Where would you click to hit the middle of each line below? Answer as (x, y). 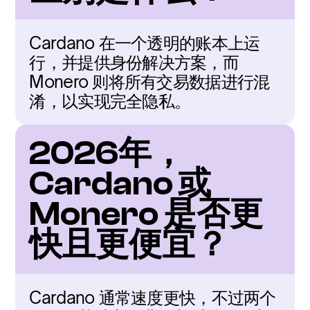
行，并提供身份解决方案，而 (134, 62)
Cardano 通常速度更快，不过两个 (153, 298)
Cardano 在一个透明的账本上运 (145, 43)
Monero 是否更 (146, 214)
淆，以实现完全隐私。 (110, 101)
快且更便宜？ (129, 245)
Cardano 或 (120, 184)
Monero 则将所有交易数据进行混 (149, 82)
